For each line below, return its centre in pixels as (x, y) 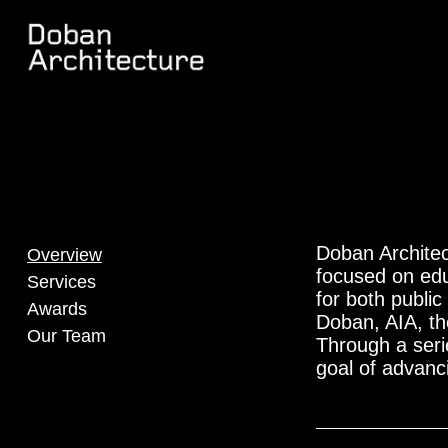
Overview (64, 254)
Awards (56, 308)
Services (61, 281)
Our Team (66, 335)
